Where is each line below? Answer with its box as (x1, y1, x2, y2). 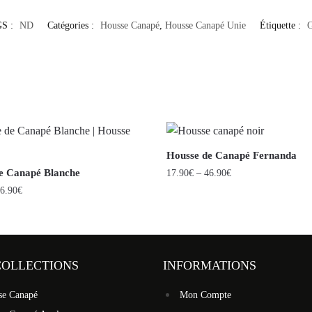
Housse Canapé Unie (165, 20, 246, 31)
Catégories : (47, 20, 97, 31)
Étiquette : (260, 20, 304, 31)
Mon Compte (180, 290, 231, 301)
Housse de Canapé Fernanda (166, 150, 297, 162)
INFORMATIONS (163, 258, 256, 273)
